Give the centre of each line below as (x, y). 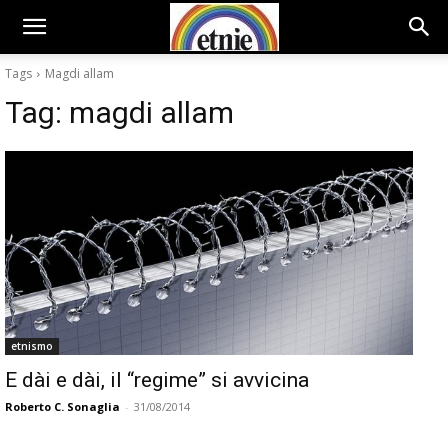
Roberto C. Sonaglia (62, 406)
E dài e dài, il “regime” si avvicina (157, 380)
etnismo (32, 346)
